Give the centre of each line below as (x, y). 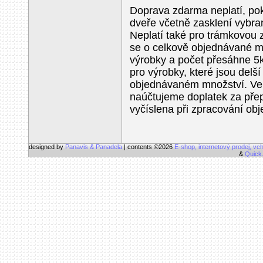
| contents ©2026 (149, 147)
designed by (47, 147)
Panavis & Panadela (95, 147)
